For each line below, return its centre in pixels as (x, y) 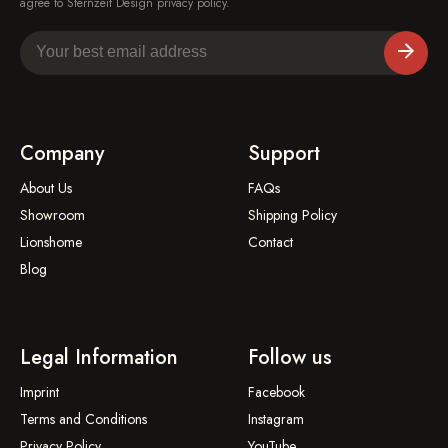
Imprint (39, 392)
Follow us (290, 358)
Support (284, 154)
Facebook (276, 392)
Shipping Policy (292, 215)
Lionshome (51, 242)
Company (62, 154)
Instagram (276, 419)
